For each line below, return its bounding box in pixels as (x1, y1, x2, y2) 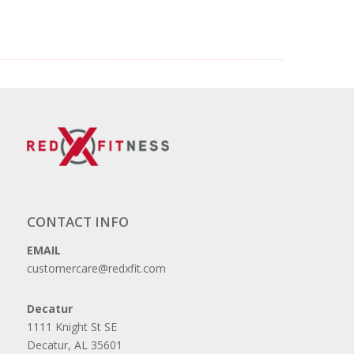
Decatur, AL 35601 (26, 337, 122, 352)
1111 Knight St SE (26, 318, 117, 334)
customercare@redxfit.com (26, 260, 166, 276)
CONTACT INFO (26, 212, 129, 231)
